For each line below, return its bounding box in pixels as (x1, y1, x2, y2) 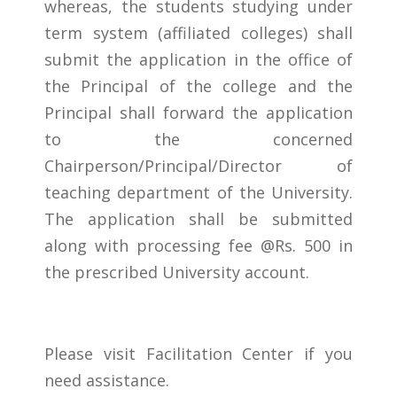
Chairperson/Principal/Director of (44, 155, 353, 177)
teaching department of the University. (44, 182, 353, 204)
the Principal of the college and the (44, 75, 353, 97)
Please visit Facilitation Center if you (44, 343, 353, 365)
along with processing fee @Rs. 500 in (44, 235, 353, 257)
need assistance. (44, 370, 174, 392)
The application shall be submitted (44, 208, 353, 230)
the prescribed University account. (44, 261, 314, 284)
